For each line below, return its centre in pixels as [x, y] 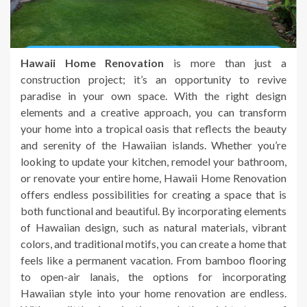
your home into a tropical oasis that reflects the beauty [153, 128]
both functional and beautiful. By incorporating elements [153, 210]
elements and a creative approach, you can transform [153, 112]
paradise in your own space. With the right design [153, 95]
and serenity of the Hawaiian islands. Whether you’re [153, 145]
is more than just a [225, 62]
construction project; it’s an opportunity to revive [153, 79]
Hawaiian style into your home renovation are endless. [153, 293]
